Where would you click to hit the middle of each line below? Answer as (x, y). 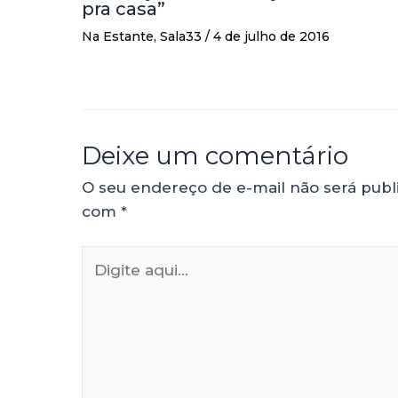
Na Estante (118, 36)
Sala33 (181, 36)
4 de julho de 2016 (271, 36)
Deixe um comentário (215, 155)
